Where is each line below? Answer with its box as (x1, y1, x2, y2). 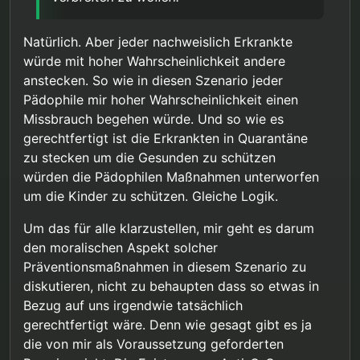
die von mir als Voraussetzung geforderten (23, 335, 284, 352)
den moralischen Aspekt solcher (23, 239, 218, 256)
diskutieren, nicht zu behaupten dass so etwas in (23, 277, 319, 294)
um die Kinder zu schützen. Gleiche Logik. (23, 187, 278, 204)
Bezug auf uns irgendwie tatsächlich (23, 297, 243, 313)
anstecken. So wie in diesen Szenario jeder (23, 72, 283, 88)
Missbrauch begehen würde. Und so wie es (23, 110, 284, 127)
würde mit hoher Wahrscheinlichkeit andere (23, 52, 285, 69)
